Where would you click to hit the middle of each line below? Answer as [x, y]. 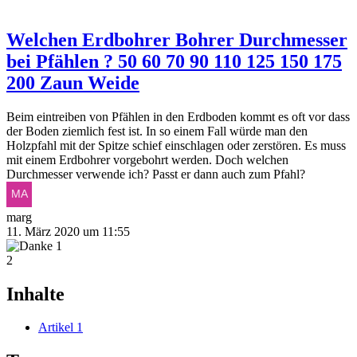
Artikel [56, 328]
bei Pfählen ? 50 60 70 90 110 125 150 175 [174, 61]
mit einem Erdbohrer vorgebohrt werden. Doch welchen [147, 159]
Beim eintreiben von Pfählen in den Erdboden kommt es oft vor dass [178, 116]
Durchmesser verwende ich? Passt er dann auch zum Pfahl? [156, 174]
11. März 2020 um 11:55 [68, 231]
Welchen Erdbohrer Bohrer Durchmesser [177, 39]
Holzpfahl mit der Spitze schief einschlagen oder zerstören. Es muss [176, 145]
